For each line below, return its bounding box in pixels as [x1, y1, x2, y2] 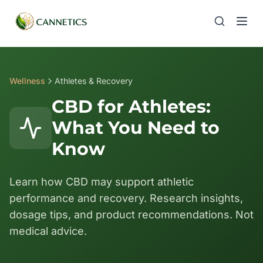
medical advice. [9, 225, 87, 237]
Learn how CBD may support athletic [9, 176, 194, 188]
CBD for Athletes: [52, 96, 211, 117]
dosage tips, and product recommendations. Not [9, 208, 254, 221]
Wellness [9, 76, 45, 86]
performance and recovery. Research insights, [9, 192, 243, 204]
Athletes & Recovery [55, 76, 133, 86]
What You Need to [52, 117, 220, 139]
